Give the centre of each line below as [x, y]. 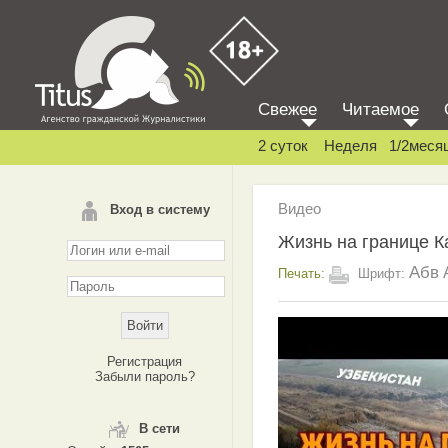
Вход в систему [159, 209]
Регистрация [144, 361]
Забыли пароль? [144, 376]
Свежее [287, 109]
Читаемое [380, 109]
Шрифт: [381, 273]
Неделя [350, 145]
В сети [159, 428]
